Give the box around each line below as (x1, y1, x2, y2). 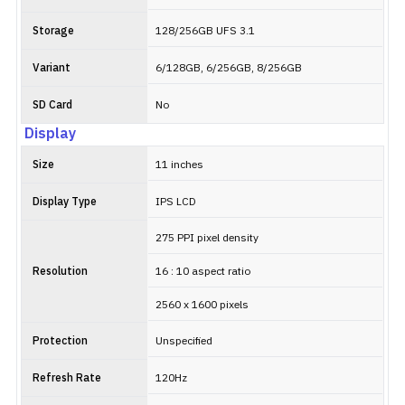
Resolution (33, 263, 88, 280)
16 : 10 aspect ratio (155, 263, 250, 280)
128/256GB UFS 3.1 (155, 23, 255, 40)
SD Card (33, 97, 72, 114)
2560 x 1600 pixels (155, 297, 249, 314)
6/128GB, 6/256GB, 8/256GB (155, 60, 302, 77)
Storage (33, 23, 74, 40)
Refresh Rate (33, 370, 101, 387)
